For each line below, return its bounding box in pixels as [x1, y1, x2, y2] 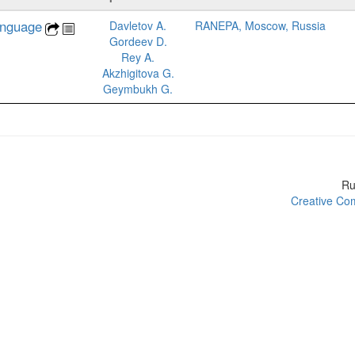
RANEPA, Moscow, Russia [195, 17, 326, 33]
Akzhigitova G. [101, 65, 174, 81]
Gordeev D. [109, 33, 167, 49]
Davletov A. [109, 17, 166, 33]
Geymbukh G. [103, 81, 173, 97]
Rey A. [121, 49, 155, 65]
